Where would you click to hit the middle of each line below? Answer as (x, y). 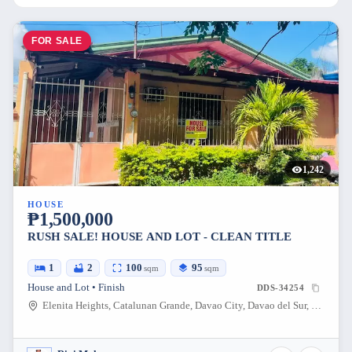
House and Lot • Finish (76, 288)
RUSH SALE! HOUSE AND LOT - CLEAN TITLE (159, 237)
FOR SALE (57, 40)
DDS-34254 (280, 288)
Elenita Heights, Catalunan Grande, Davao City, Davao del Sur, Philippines (316, 306)
